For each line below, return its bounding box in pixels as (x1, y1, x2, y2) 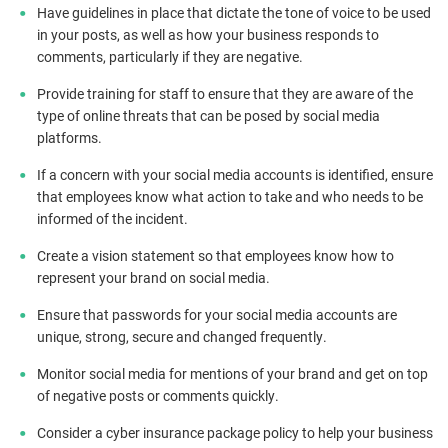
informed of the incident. (37, 209, 188, 229)
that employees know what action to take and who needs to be (37, 187, 423, 207)
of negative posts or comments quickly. (37, 386, 279, 406)
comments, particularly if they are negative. (37, 47, 303, 67)
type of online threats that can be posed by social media (37, 106, 380, 126)
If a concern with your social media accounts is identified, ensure (37, 165, 433, 185)
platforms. (37, 128, 102, 148)
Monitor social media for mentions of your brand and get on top (37, 364, 428, 384)
